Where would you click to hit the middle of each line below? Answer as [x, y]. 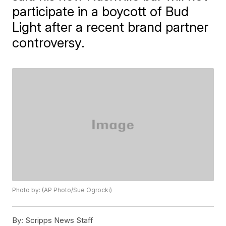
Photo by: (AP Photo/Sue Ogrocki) [62, 190]
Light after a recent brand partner [110, 27]
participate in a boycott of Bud [101, 11]
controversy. [49, 43]
